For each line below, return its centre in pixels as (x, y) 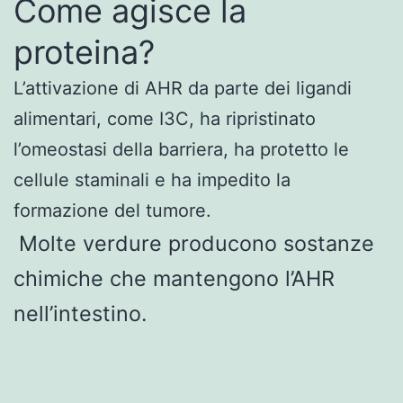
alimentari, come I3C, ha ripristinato (165, 118)
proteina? (84, 52)
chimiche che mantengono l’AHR (174, 278)
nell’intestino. (80, 313)
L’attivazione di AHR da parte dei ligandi (183, 88)
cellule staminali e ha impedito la (152, 179)
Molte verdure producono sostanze (197, 243)
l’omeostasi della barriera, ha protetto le (181, 149)
